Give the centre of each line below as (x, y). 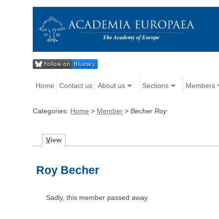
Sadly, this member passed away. (98, 198)
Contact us (76, 86)
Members (200, 86)
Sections (155, 86)
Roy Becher (68, 170)
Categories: (52, 111)
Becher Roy (149, 111)
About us (111, 86)
